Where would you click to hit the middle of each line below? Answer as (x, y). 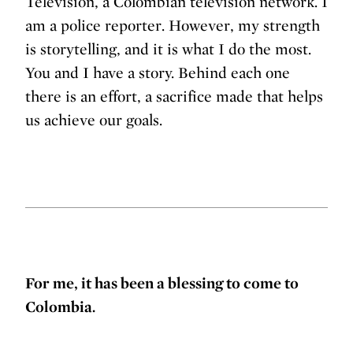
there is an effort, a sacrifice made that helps (174, 97)
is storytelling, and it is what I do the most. (168, 49)
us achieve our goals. (94, 120)
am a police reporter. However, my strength (173, 26)
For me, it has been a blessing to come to (162, 283)
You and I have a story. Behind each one (158, 73)
